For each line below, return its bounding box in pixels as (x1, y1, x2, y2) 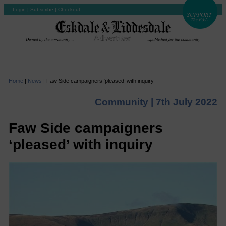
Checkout (58, 7, 80, 12)
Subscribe (30, 7, 53, 12)
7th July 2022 (156, 96, 218, 107)
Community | (95, 96, 156, 107)
